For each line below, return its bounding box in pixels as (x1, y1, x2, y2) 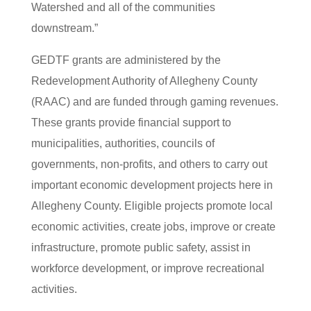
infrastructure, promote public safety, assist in (31, 242, 251, 253)
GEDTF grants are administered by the (31, 54, 221, 66)
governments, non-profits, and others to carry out (31, 158, 267, 170)
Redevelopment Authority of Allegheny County (31, 75, 258, 87)
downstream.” (31, 22, 98, 34)
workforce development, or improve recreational (31, 262, 264, 274)
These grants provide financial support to (31, 117, 231, 128)
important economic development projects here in (31, 179, 273, 191)
